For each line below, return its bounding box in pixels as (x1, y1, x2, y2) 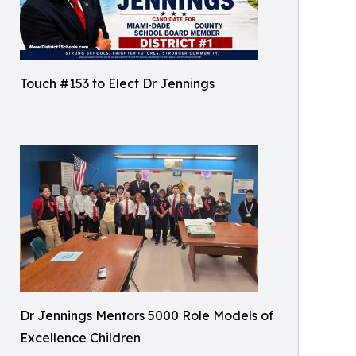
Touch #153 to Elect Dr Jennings (20, 75, 215, 91)
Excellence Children (20, 330, 141, 346)
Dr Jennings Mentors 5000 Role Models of (20, 308, 273, 323)
